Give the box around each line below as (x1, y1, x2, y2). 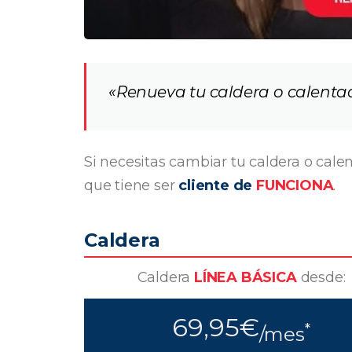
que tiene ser (84, 176, 179, 194)
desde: (296, 268, 346, 286)
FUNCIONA (256, 176, 334, 194)
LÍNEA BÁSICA (194, 268, 297, 286)
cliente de (178, 176, 257, 194)
